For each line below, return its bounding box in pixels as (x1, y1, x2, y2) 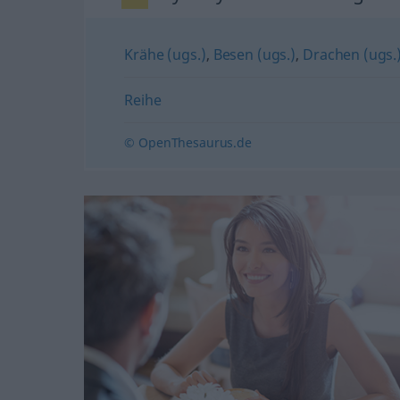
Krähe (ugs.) (124, 44, 206, 64)
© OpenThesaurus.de (124, 133, 252, 151)
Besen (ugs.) (212, 44, 296, 64)
